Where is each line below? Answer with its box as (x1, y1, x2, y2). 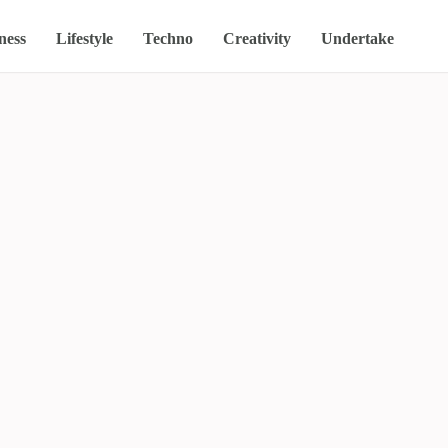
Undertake (321, 30, 395, 47)
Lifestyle (56, 30, 114, 47)
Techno (143, 30, 194, 47)
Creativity (223, 30, 292, 47)
